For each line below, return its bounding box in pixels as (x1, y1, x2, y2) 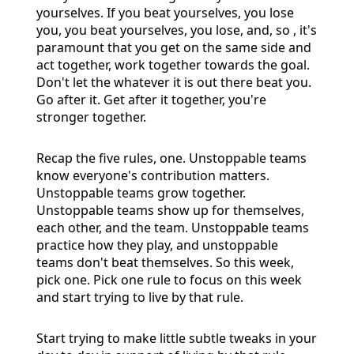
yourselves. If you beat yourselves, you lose (36, 3, 294, 21)
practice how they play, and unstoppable (36, 235, 278, 254)
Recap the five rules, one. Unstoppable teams (36, 149, 307, 167)
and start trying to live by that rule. (36, 288, 243, 306)
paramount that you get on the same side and (36, 38, 311, 56)
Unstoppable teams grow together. (36, 183, 246, 201)
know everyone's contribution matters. (36, 166, 269, 184)
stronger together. (36, 107, 146, 126)
